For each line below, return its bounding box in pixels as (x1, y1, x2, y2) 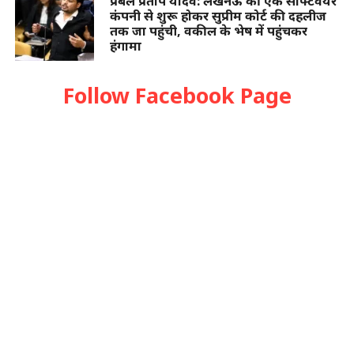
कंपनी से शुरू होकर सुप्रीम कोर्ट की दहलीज (109, 7, 326, 25)
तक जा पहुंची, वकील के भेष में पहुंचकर (109, 22, 307, 40)
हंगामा (109, 37, 141, 55)
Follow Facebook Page (62, 81, 292, 111)
